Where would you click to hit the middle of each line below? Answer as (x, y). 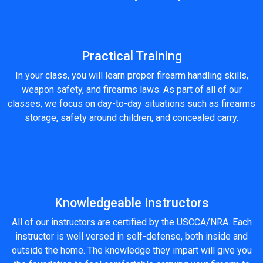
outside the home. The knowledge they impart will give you (131, 250)
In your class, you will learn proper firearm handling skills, (131, 75)
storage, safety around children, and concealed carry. (131, 118)
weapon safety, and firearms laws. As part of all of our (131, 90)
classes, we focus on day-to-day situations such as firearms (131, 104)
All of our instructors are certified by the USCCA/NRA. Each (131, 222)
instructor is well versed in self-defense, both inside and (131, 236)
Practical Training (131, 56)
